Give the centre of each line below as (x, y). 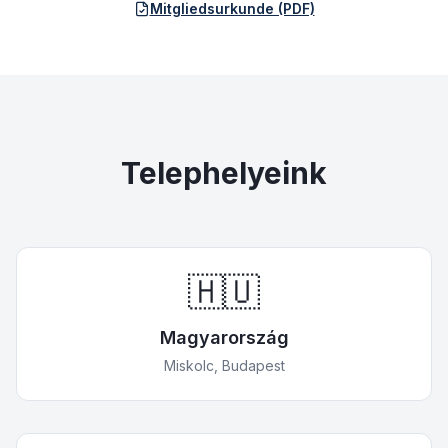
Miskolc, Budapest (224, 365)
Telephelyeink (224, 173)
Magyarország (224, 337)
